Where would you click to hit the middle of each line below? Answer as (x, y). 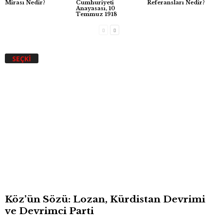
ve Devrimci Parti (49, 211)
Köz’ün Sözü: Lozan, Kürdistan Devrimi (105, 200)
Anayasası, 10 (95, 9)
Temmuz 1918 (96, 14)
